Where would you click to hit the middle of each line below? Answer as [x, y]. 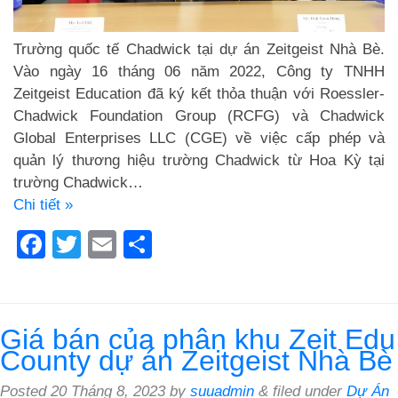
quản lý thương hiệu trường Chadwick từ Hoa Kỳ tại [199, 160]
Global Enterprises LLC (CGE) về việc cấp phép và [199, 138]
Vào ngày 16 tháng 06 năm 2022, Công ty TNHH [199, 71]
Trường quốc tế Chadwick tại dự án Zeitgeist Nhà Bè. [199, 49]
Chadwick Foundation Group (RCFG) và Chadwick [199, 115]
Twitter [123, 244]
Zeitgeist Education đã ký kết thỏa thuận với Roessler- [199, 93]
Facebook [108, 244]
